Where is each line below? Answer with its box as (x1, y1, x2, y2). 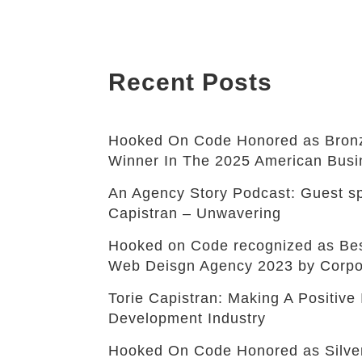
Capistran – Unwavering (108, 205, 282, 222)
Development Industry (108, 310, 267, 327)
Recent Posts (108, 68, 273, 95)
